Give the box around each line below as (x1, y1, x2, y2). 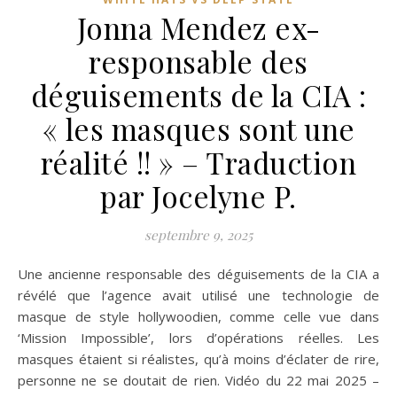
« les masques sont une (42, 108, 355, 148)
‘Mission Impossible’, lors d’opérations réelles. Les (18, 328, 379, 346)
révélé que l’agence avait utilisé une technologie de (18, 285, 379, 304)
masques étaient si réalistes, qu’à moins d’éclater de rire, (18, 349, 379, 368)
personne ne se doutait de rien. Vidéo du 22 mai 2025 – (18, 370, 379, 389)
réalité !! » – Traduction (40, 142, 357, 182)
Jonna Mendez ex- (76, 7, 321, 47)
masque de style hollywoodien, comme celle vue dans (18, 307, 379, 325)
